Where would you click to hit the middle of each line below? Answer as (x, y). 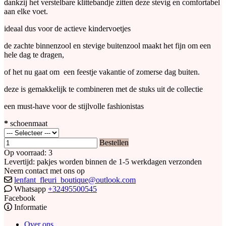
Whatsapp (30, 189)
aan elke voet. (26, 11)
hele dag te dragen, (34, 54)
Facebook (20, 198)
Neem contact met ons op (44, 171)
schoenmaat (28, 123)
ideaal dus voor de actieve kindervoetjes (68, 28)
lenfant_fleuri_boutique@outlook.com (75, 180)
